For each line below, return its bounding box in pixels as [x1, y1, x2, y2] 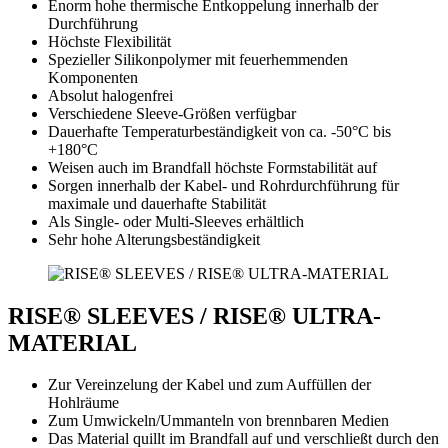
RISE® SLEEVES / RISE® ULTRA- [8, 302, 381, 329]
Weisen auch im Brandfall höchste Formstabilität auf [48, 158, 377, 176]
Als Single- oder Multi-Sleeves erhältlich [48, 212, 304, 230]
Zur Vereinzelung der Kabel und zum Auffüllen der [48, 376, 371, 394]
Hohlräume [48, 394, 119, 412]
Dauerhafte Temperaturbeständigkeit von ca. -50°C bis [48, 122, 391, 140]
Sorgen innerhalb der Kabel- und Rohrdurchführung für [48, 176, 399, 194]
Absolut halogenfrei [48, 86, 173, 104]
